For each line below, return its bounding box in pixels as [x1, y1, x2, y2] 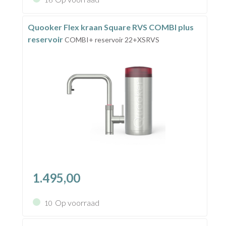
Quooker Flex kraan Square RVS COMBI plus [27, 22, 194, 32]
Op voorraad [54, 197, 99, 207]
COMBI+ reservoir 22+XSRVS [64, 35, 159, 44]
